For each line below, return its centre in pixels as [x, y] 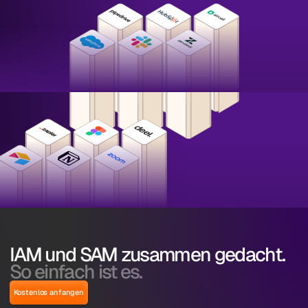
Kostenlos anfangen [49, 292]
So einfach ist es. [76, 271]
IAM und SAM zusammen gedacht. [147, 254]
